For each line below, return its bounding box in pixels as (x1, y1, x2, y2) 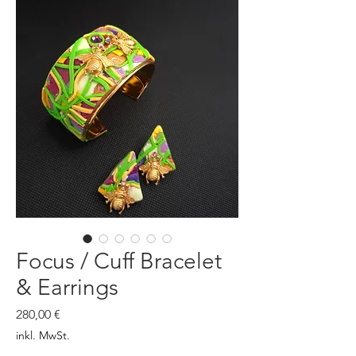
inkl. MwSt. (16, 327, 70, 342)
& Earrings (16, 273, 118, 300)
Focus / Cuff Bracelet (16, 247, 222, 274)
